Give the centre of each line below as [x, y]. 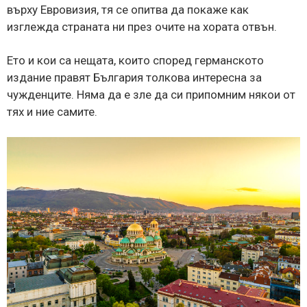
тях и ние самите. [52, 111]
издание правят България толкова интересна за [134, 77]
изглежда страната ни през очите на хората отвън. [142, 26]
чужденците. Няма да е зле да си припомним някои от [151, 94]
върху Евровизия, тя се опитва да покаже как [128, 9]
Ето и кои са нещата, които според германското [135, 60]
